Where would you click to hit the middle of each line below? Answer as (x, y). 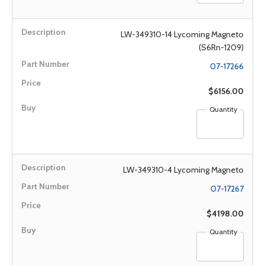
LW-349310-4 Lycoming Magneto (183, 170)
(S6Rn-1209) (221, 47)
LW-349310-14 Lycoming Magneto (182, 34)
